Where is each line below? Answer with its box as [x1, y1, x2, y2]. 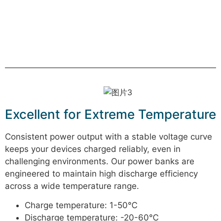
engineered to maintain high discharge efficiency [5, 168, 198, 179]
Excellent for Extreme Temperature [5, 106, 216, 122]
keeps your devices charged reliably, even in [5, 144, 181, 154]
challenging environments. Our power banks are [5, 156, 194, 166]
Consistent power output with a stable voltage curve [5, 131, 212, 142]
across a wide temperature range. [5, 181, 139, 191]
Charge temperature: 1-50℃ [25, 200, 138, 211]
